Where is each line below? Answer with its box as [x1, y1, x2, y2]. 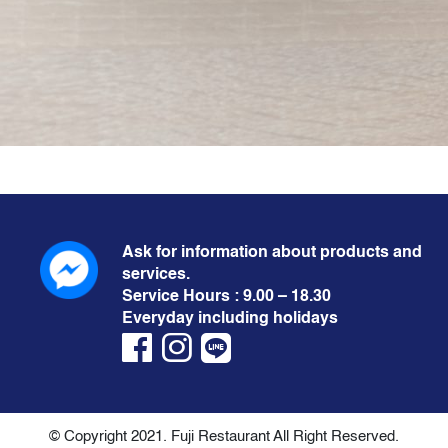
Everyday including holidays [122, 304, 338, 331]
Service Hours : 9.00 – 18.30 [122, 282, 331, 309]
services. [122, 260, 190, 287]
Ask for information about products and [122, 238, 422, 265]
